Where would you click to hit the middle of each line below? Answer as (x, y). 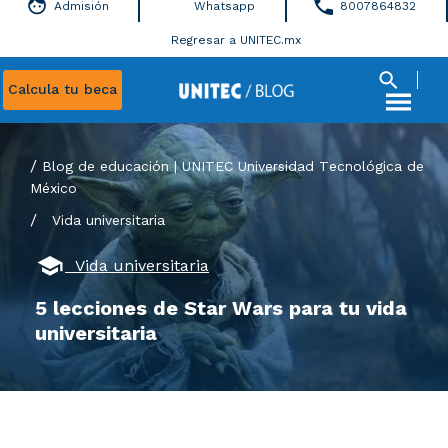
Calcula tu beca (62, 89)
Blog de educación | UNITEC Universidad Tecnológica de (233, 166)
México (53, 188)
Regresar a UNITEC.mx (236, 39)
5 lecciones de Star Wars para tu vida (221, 308)
